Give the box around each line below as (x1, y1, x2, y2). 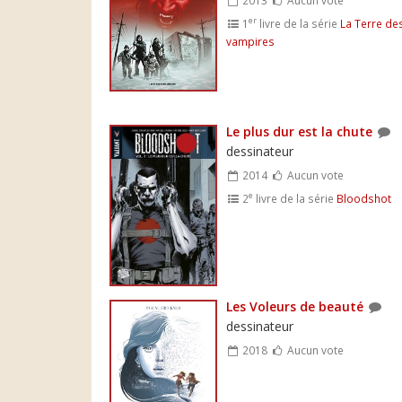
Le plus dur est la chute (226, 122, 372, 140)
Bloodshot (336, 190, 392, 205)
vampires (226, 33, 275, 48)
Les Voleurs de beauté (226, 297, 363, 315)
